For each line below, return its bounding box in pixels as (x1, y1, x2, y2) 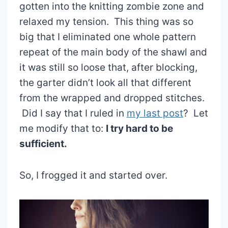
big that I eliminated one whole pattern (19, 31, 196, 43)
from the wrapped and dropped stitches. (19, 92, 205, 104)
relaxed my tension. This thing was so (19, 16, 193, 28)
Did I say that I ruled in (19, 107, 127, 120)
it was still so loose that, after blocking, (19, 62, 197, 74)
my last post (126, 107, 183, 120)
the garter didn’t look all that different (19, 77, 191, 89)
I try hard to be (105, 123, 173, 135)
